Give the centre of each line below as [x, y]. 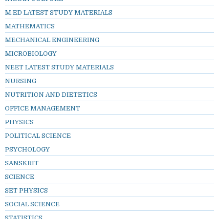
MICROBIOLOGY [31, 53]
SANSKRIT [22, 163]
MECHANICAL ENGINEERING [52, 40]
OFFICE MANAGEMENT [43, 108]
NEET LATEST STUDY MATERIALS [59, 67]
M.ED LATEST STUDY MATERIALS [59, 12]
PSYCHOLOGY [27, 149]
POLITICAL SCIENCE [38, 135]
